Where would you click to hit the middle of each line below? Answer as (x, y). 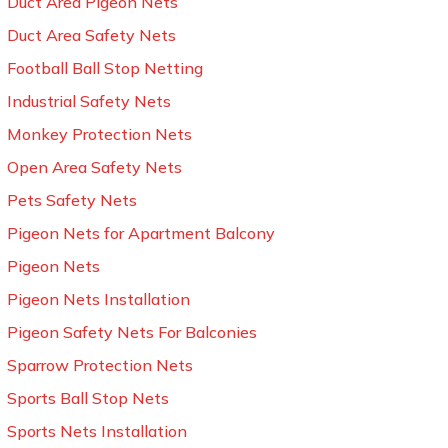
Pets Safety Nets (72, 200)
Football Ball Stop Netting (105, 68)
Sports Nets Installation (97, 431)
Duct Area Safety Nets (92, 35)
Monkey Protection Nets (100, 134)
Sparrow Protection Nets (100, 365)
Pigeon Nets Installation (99, 299)
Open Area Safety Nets (95, 167)
